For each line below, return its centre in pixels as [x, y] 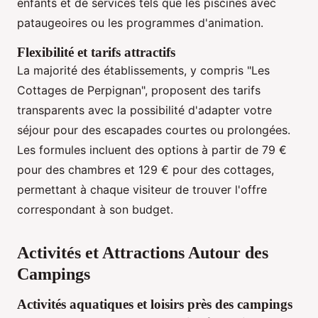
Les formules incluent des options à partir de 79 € [152, 150]
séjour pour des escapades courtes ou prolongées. [154, 130]
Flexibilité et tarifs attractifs [96, 53]
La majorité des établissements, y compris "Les [143, 71]
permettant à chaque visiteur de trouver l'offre [142, 190]
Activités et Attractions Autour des [143, 253]
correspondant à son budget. [95, 210]
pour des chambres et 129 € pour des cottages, [146, 170]
